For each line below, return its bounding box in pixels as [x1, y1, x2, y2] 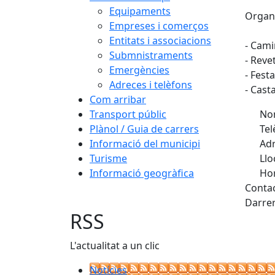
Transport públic [90, 107, 166, 121]
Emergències [109, 63, 169, 77]
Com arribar [90, 93, 146, 106]
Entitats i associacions [109, 34, 211, 47]
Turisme [90, 152, 127, 165]
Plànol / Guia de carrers [90, 122, 199, 136]
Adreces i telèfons [109, 78, 192, 91]
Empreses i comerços [109, 19, 209, 33]
